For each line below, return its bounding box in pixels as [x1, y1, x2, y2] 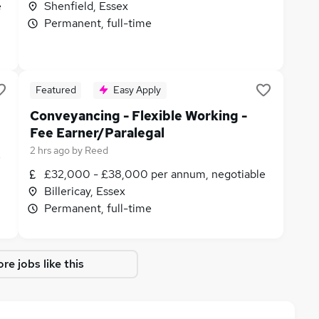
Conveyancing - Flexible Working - [30, 108, 247, 124]
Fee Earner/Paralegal [30, 125, 164, 141]
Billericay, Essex [44, 184, 125, 199]
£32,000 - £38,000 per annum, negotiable [44, 167, 266, 182]
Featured [35, 83, 76, 96]
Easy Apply [113, 83, 161, 96]
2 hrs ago [30, 144, 70, 157]
